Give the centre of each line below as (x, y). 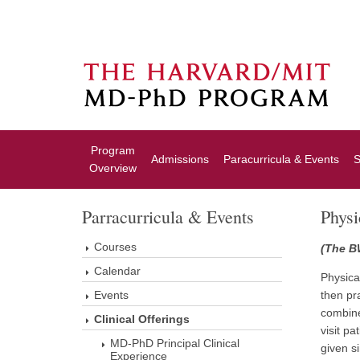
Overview (113, 168)
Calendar (117, 271)
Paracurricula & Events (281, 159)
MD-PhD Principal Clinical (175, 343)
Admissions (180, 159)
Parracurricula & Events (168, 217)
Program (113, 150)
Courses (115, 247)
